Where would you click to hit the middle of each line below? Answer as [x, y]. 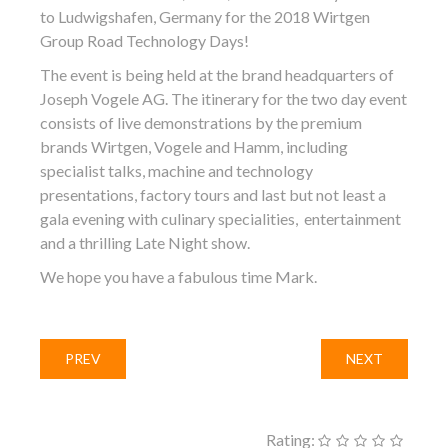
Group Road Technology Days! [144, 40]
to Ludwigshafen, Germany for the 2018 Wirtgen [205, 16]
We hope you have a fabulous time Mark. [178, 276]
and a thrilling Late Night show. [145, 242]
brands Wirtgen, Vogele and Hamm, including [194, 146]
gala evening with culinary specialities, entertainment [220, 218]
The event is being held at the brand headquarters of [217, 74]
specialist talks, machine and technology [176, 170]
